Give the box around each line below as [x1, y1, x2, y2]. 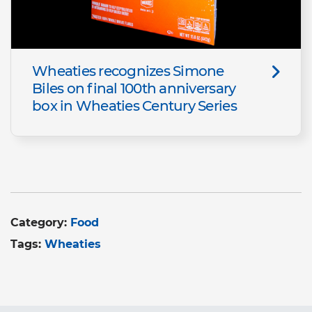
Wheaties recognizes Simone [32, 63, 224, 80]
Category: [10, 216, 70, 230]
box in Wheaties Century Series [32, 97, 237, 115]
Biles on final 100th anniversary [32, 80, 236, 97]
